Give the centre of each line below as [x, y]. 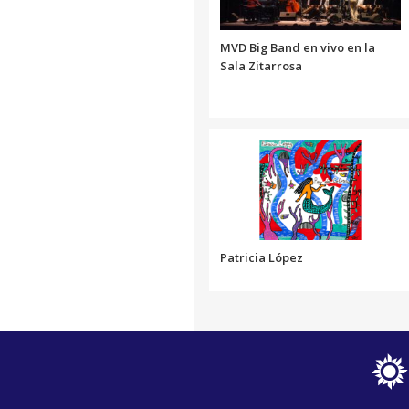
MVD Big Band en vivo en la [298, 47]
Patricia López [262, 257]
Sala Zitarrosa [261, 65]
